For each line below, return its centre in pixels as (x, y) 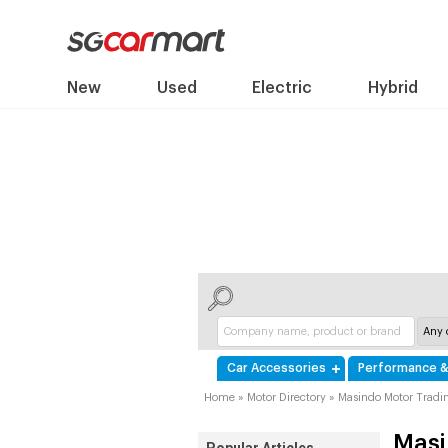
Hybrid (392, 88)
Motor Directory (286, 397)
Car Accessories (276, 368)
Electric (282, 88)
